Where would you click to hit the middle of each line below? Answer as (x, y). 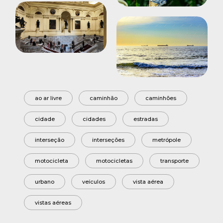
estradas (145, 119)
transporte (174, 161)
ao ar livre (48, 98)
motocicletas (114, 161)
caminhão (103, 98)
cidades (94, 119)
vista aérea (148, 181)
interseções (108, 140)
